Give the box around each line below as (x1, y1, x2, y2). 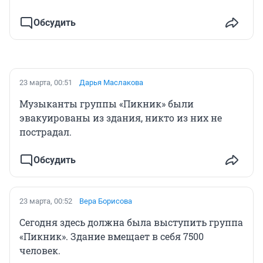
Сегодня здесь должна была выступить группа (19, 215, 243, 228)
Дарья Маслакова (79, 77, 143, 87)
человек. (19, 244, 60, 257)
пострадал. (19, 125, 72, 138)
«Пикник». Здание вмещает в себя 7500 (19, 230, 204, 242)
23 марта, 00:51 (19, 77, 72, 87)
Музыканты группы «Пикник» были (19, 97, 194, 110)
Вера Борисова (79, 196, 132, 205)
